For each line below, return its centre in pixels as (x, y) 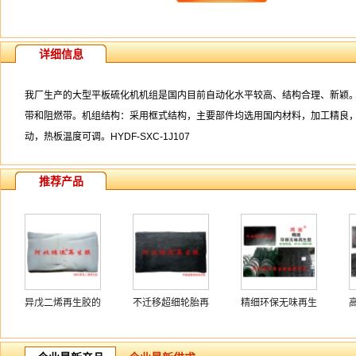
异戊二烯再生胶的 (63, 303)
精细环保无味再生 (279, 303)
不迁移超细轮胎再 (171, 303)
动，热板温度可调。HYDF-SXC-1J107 (107, 137)
